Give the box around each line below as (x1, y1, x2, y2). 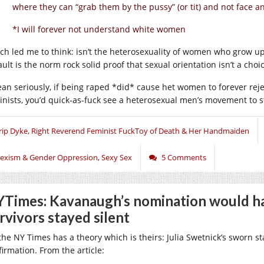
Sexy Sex (101, 152, 132, 163)
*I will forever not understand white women (12, 24, 186, 35)
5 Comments (161, 152, 206, 163)
